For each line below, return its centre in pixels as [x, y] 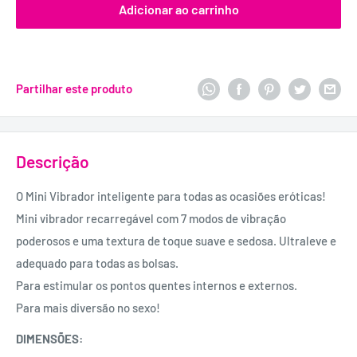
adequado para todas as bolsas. [97, 263]
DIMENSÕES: [49, 338]
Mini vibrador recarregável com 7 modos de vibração [151, 219]
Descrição [53, 161]
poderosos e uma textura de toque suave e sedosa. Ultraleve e [176, 241]
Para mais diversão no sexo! [88, 308]
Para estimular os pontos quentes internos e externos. [157, 286]
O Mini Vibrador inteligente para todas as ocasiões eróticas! [171, 196]
